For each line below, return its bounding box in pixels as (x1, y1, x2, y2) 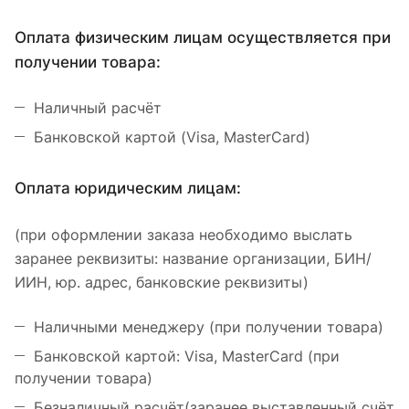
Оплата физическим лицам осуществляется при (15, 26, 391, 47)
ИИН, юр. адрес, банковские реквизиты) (15, 272, 309, 291)
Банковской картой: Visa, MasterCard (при (34, 346, 340, 365)
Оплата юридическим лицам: (15, 177, 241, 197)
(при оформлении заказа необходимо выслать (15, 225, 352, 244)
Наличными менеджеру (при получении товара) (34, 317, 383, 336)
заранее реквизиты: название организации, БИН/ (15, 248, 372, 267)
